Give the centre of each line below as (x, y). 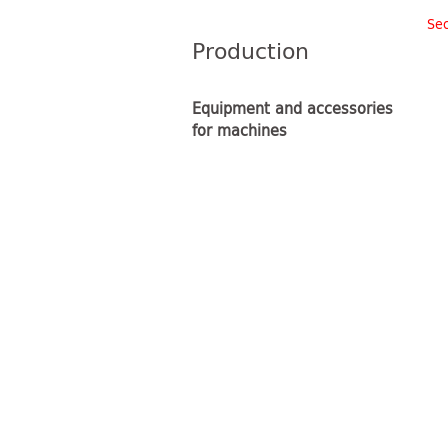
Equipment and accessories (292, 107)
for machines (239, 129)
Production (250, 49)
